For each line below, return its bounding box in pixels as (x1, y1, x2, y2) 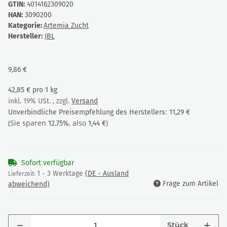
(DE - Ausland (85, 169, 129, 178)
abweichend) (8, 180, 50, 189)
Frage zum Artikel (163, 179, 218, 188)
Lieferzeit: (8, 170, 37, 178)
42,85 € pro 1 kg (8, 86, 57, 95)
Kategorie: (8, 21, 44, 30)
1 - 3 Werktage (37, 169, 85, 178)
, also (69, 118, 88, 128)
